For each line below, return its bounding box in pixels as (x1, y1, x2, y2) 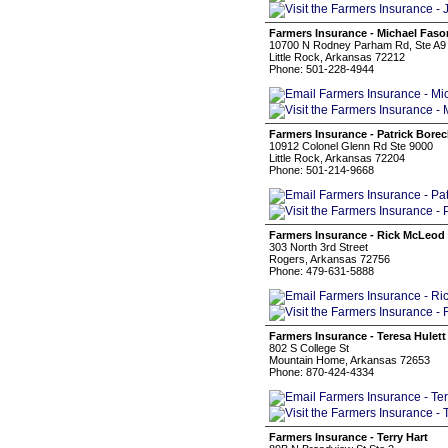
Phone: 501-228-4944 (269, 63, 374, 75)
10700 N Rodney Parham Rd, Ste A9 (269, 39, 446, 51)
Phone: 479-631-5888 (269, 265, 374, 277)
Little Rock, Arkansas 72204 (269, 152, 405, 164)
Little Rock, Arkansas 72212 (269, 51, 405, 63)
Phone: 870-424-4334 (269, 366, 374, 378)
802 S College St (269, 342, 349, 354)
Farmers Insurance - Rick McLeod (269, 229, 445, 241)
